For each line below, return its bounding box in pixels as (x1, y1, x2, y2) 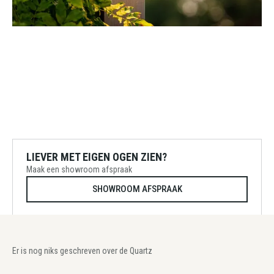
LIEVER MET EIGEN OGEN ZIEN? (26, 150, 167, 163)
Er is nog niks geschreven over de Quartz (12, 246, 152, 256)
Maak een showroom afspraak (26, 165, 132, 174)
